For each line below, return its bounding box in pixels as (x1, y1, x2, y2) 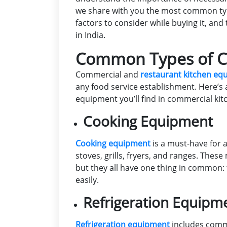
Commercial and (75, 69, 140, 81)
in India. (75, 29, 105, 41)
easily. (75, 174, 99, 186)
